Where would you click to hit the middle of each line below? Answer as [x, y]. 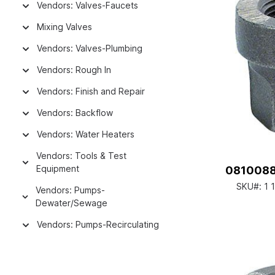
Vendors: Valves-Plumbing [90, 48]
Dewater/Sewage [72, 203]
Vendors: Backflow [75, 113]
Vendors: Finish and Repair [91, 91]
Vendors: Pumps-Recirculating [98, 224]
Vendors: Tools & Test [81, 156]
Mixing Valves [64, 27]
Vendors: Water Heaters [86, 134]
